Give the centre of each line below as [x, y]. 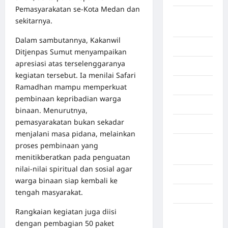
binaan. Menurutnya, [51, 110]
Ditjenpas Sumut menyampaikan [71, 52]
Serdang [188, 27]
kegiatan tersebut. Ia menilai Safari [76, 75]
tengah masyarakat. [49, 192]
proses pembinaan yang [57, 146]
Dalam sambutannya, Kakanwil [68, 40]
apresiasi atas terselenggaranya [70, 64]
